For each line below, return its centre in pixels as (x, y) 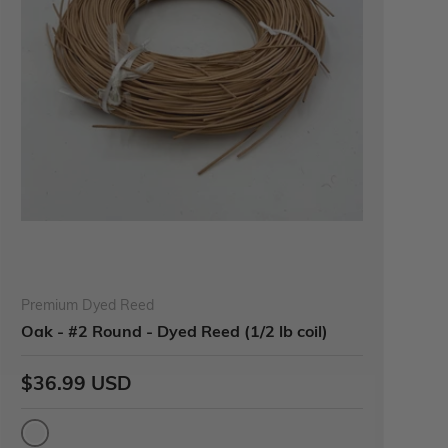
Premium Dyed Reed (87, 304)
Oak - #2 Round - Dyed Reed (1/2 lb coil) (174, 330)
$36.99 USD (76, 381)
